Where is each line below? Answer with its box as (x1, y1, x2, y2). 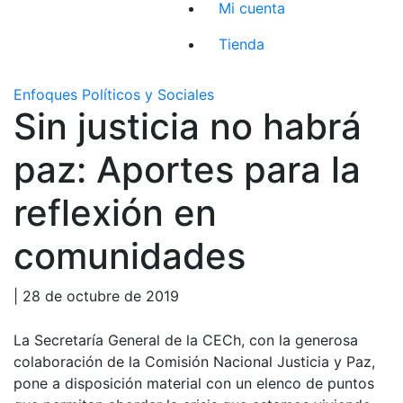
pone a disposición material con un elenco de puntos (13, 373, 374, 392)
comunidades (13, 233, 246, 278)
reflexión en (13, 190, 217, 235)
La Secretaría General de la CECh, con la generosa (13, 330, 358, 349)
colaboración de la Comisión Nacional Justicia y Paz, (13, 352, 375, 371)
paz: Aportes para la (13, 147, 361, 192)
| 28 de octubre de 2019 (13, 286, 179, 305)
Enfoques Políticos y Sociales (13, 85, 214, 103)
